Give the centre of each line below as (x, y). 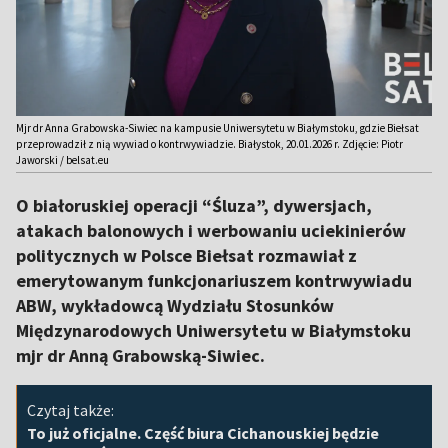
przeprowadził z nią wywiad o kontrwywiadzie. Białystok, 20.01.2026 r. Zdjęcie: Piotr (209, 144)
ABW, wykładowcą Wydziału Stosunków (175, 306)
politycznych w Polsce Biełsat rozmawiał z (186, 256)
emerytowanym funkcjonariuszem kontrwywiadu (214, 281)
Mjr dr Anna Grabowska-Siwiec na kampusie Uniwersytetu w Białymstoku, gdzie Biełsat (217, 128)
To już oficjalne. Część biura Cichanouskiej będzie (203, 433)
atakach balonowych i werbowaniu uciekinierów (211, 231)
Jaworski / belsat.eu (62, 160)
